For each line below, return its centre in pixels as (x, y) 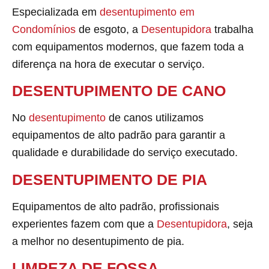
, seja (240, 224)
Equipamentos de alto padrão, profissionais (116, 206)
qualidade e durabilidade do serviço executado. (125, 153)
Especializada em (56, 12)
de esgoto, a (108, 29)
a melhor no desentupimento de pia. (98, 241)
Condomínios (44, 29)
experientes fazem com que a (84, 224)
